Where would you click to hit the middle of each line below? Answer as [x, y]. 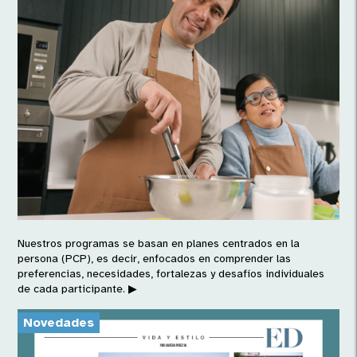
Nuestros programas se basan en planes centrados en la [159, 243]
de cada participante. [72, 288]
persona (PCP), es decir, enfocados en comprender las [155, 258]
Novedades [59, 322]
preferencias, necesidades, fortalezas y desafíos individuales [171, 273]
